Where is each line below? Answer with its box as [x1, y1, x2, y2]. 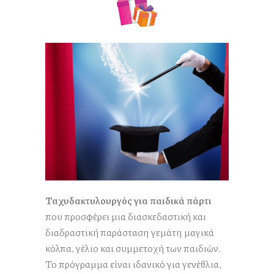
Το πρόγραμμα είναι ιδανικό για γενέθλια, [45, 257, 221, 272]
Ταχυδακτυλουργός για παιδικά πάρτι [45, 193, 212, 208]
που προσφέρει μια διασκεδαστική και [45, 209, 206, 224]
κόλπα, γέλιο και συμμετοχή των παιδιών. [45, 241, 221, 256]
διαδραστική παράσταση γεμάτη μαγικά [45, 225, 214, 240]
